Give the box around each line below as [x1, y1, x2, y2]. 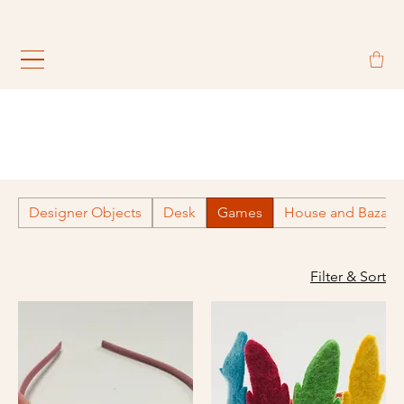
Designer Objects [29, 204, 142, 221]
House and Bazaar [284, 204, 399, 221]
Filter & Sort [310, 268, 386, 285]
